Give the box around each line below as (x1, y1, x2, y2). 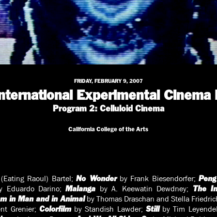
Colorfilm (39, 204, 71, 214)
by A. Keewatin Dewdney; (95, 184, 193, 194)
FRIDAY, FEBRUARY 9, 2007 (74, 77, 143, 84)
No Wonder (76, 174, 117, 184)
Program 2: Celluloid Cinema (52, 104, 164, 114)
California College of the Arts (68, 125, 149, 133)
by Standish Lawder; (71, 204, 146, 215)
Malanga (65, 184, 96, 194)
